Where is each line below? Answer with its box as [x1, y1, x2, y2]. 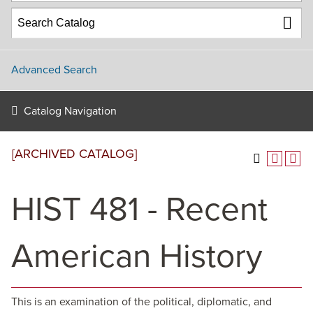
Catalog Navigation [24, 104, 117, 118]
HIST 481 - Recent [11, 189, 268, 230]
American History [11, 236, 263, 277]
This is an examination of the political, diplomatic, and [11, 295, 272, 309]
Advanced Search [11, 63, 97, 77]
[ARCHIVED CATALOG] [12, 146, 137, 161]
